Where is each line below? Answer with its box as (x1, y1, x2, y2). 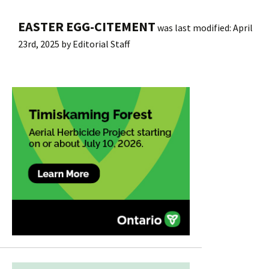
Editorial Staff (73, 37, 130, 50)
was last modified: (156, 21, 233, 34)
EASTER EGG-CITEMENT (18, 17, 156, 35)
